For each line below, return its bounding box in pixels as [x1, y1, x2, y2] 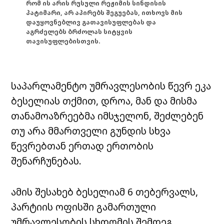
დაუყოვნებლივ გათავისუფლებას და [26, 18, 156, 27]
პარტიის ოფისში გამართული [11, 199, 156, 213]
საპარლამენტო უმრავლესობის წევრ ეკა [11, 78, 211, 92]
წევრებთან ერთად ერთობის [11, 138, 154, 152]
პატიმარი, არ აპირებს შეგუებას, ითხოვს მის [26, 8, 183, 17]
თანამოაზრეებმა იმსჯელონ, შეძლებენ [11, 108, 204, 122]
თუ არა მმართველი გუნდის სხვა [11, 123, 171, 137]
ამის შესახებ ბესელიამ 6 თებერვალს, [11, 184, 198, 198]
